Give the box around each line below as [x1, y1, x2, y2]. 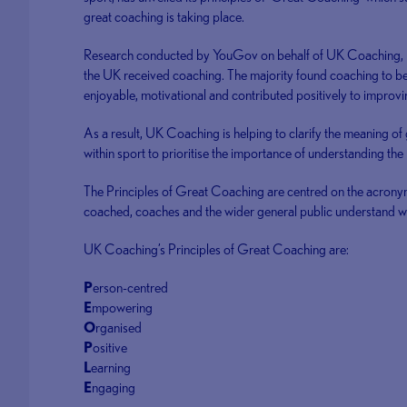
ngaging [92, 379, 136, 396]
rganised [95, 319, 143, 336]
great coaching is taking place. [84, 8, 245, 25]
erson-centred [93, 279, 169, 296]
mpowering [92, 299, 154, 316]
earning [91, 359, 132, 376]
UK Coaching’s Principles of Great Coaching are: [84, 241, 350, 258]
